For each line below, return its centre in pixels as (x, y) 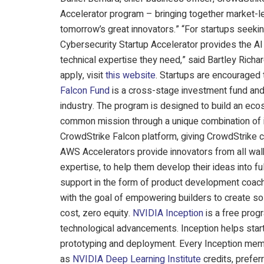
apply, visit (83, 76)
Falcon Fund (85, 91)
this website (131, 76)
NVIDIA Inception (168, 214)
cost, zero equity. (96, 214)
